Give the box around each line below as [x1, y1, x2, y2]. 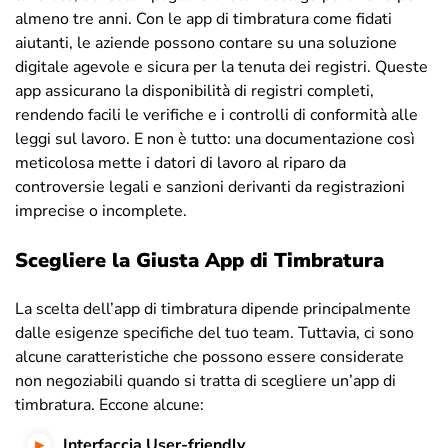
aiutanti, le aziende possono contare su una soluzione [15, 31, 397, 54]
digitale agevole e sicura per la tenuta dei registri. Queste [15, 55, 428, 78]
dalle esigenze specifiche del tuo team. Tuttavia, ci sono [15, 321, 414, 344]
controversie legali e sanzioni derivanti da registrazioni [15, 175, 405, 198]
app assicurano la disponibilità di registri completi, [15, 79, 374, 102]
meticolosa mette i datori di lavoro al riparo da [15, 151, 346, 174]
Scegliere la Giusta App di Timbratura [15, 246, 384, 274]
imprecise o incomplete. [15, 199, 187, 222]
